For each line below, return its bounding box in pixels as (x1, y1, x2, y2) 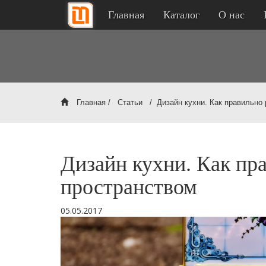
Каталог (163, 9, 199, 21)
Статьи (118, 98, 142, 107)
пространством (61, 175, 197, 199)
